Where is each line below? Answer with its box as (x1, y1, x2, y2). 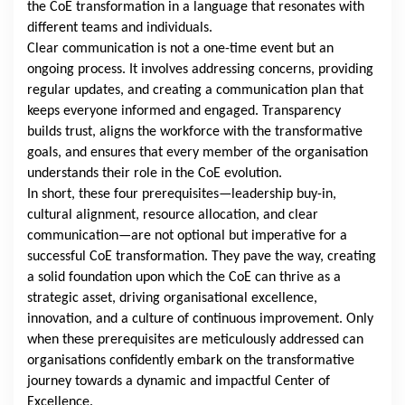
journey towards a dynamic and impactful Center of (27, 374, 330, 390)
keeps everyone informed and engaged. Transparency (27, 104, 341, 119)
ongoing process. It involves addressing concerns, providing (27, 62, 373, 78)
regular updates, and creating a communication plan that (27, 83, 363, 99)
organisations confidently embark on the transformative (27, 353, 354, 369)
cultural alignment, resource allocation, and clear (27, 208, 318, 223)
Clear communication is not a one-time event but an (27, 42, 334, 57)
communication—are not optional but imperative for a (27, 229, 347, 244)
